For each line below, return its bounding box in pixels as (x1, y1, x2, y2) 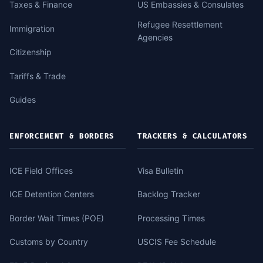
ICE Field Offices (9, 165, 73, 176)
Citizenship (9, 47, 52, 58)
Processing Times (137, 213, 205, 223)
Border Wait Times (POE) (9, 213, 104, 223)
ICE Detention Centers (9, 189, 94, 200)
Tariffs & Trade (9, 70, 66, 81)
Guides (9, 95, 36, 105)
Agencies (137, 32, 173, 43)
